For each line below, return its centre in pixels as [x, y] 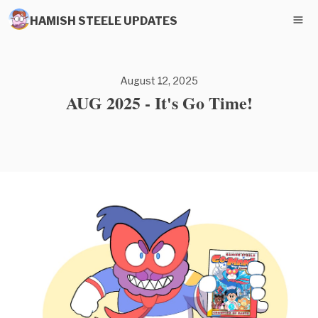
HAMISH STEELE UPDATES [104, 20]
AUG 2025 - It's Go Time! [159, 103]
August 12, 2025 [159, 81]
